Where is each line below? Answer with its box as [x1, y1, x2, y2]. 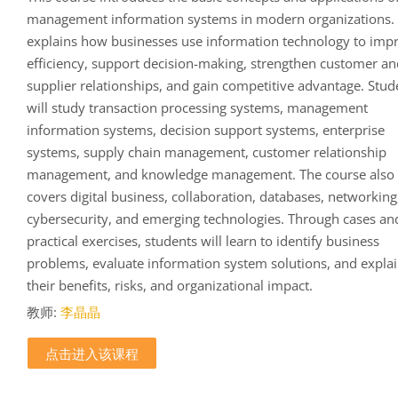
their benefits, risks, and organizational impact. [27, 275, 314, 294]
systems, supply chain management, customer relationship [27, 142, 387, 161]
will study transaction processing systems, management [27, 98, 369, 116]
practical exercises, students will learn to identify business [27, 231, 380, 250]
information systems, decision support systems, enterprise [27, 120, 386, 139]
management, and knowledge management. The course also [27, 164, 395, 183]
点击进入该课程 [45, 344, 139, 362]
